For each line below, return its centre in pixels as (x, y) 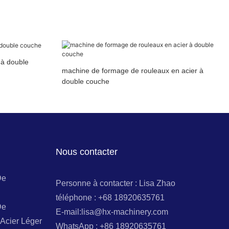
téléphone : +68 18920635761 (110, 197)
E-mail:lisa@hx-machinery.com (112, 212)
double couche (85, 82)
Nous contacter (87, 152)
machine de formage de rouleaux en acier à (132, 71)
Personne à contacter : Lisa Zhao (116, 183)
